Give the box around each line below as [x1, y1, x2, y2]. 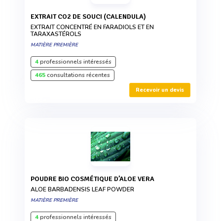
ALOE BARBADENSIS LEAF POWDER [31, 185, 134, 194]
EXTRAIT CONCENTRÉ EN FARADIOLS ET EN [31, 23, 154, 32]
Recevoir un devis [136, 86, 184, 94]
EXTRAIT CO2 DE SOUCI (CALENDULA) [35, 12, 146, 21]
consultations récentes [45, 71, 110, 79]
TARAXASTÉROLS [31, 30, 81, 38]
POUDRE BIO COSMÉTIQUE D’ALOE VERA [35, 175, 154, 184]
